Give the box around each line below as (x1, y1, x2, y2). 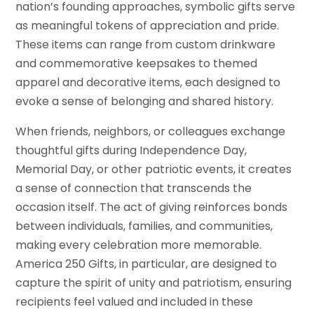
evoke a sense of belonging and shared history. (15, 93, 274, 110)
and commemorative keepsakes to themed (15, 55, 258, 72)
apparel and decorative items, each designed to (15, 74, 281, 91)
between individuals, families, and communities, (15, 218, 273, 235)
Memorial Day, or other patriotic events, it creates (15, 161, 292, 178)
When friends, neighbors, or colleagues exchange (15, 123, 286, 140)
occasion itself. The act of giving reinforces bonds (15, 199, 288, 216)
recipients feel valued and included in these (15, 294, 254, 310)
